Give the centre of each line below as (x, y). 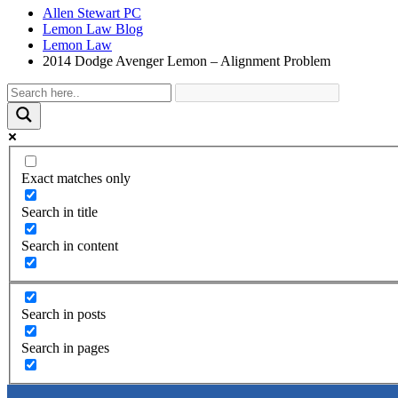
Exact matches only (76, 178)
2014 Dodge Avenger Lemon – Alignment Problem (187, 61)
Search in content (70, 245)
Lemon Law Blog (93, 29)
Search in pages (65, 348)
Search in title (60, 211)
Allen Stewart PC (92, 13)
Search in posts (64, 314)
